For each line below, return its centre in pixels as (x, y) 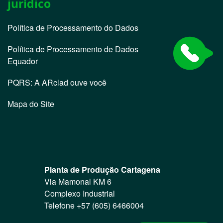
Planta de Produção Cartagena (102, 169)
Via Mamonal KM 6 (79, 181)
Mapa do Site (31, 104)
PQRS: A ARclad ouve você (57, 82)
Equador (23, 61)
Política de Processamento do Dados (73, 28)
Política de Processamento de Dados (73, 49)
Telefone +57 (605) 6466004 (94, 205)
